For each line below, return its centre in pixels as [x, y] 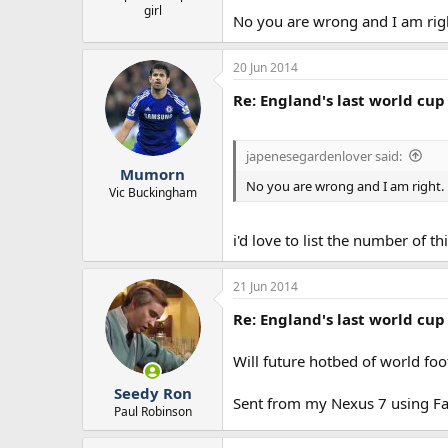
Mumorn [152, 173]
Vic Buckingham [152, 192]
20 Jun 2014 [265, 68]
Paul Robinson [152, 411]
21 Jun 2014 [265, 287]
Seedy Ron [152, 392]
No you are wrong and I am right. [345, 185]
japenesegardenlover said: [324, 155]
